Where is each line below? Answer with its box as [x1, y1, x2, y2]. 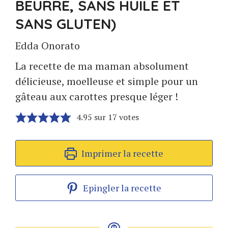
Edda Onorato [15, 39, 80, 52]
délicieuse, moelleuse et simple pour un [15, 74, 198, 88]
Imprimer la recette [79, 147, 163, 159]
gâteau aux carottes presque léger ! [15, 90, 178, 103]
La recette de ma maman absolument [15, 59, 189, 73]
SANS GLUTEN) [15, 15, 116, 33]
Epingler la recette [81, 182, 162, 194]
